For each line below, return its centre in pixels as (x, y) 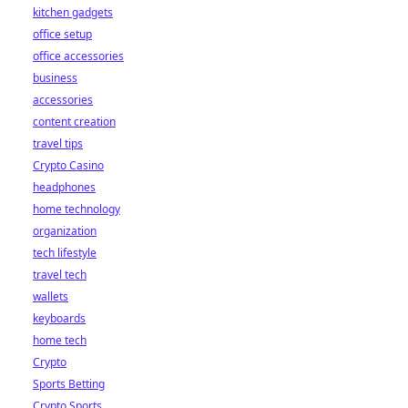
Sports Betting (69, 384)
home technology (76, 209)
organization (65, 231)
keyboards (59, 318)
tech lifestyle (65, 253)
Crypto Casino (68, 165)
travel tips (58, 143)
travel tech (60, 275)
